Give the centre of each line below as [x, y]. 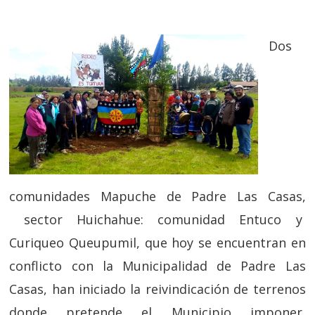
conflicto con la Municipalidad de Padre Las [157, 266]
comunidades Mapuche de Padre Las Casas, [157, 197]
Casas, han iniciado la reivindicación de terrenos [157, 289]
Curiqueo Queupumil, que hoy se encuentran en [157, 243]
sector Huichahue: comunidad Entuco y [157, 220]
